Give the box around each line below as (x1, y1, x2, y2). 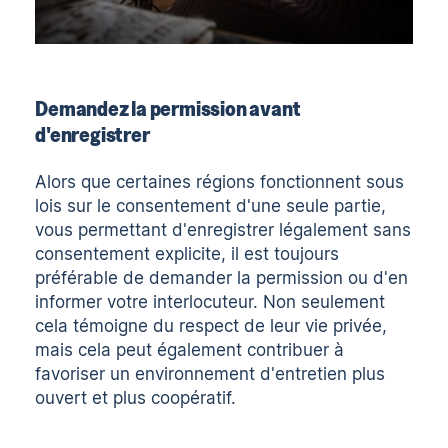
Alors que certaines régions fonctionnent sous (35, 171, 405, 192)
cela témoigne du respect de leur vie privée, (35, 315, 388, 336)
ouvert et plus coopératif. (35, 387, 237, 408)
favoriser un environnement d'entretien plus (35, 363, 386, 384)
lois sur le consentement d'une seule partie (35, 195, 382, 216)
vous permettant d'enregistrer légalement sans (35, 219, 412, 240)
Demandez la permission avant (35, 96, 302, 121)
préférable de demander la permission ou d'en (35, 267, 409, 288)
